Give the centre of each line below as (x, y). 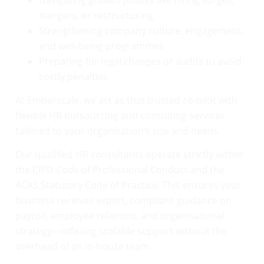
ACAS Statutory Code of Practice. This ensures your (128, 185)
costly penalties (73, 76)
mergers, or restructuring (96, 15)
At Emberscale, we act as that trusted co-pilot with (126, 100)
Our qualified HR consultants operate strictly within (129, 155)
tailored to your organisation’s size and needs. (118, 131)
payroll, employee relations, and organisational (120, 216)
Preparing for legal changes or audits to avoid (140, 61)
